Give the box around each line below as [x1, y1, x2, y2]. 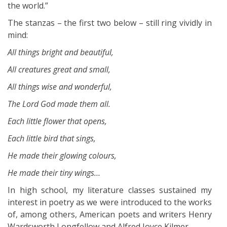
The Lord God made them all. [8, 98, 110, 109]
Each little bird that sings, [8, 132, 96, 144]
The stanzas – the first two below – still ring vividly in [8, 17, 212, 28]
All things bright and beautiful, [8, 46, 113, 58]
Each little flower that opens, [8, 115, 107, 127]
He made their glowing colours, [8, 149, 117, 161]
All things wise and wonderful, [8, 81, 112, 92]
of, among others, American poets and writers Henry [8, 208, 212, 220]
